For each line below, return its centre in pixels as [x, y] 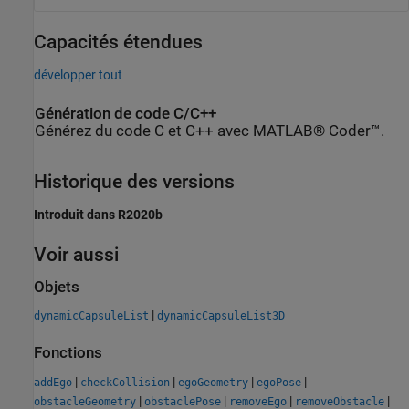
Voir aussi [76, 254]
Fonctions [68, 353]
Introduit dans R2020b [98, 214]
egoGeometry [213, 382]
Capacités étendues [118, 42]
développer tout [78, 75]
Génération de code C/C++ [126, 114]
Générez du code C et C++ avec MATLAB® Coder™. [210, 131]
